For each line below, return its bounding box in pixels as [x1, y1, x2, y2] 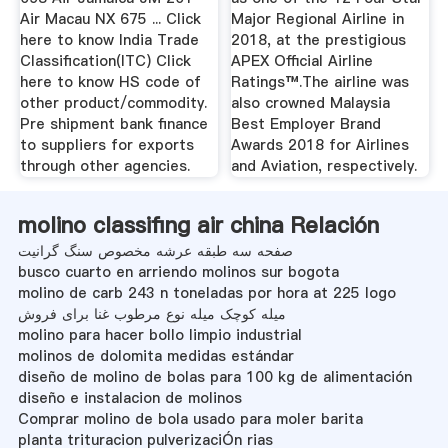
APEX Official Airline [231, 51, 374, 72]
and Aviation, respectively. [231, 156, 418, 177]
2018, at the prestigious [231, 30, 407, 51]
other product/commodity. [19, 93, 207, 114]
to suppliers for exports [19, 135, 194, 156]
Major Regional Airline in [231, 9, 405, 30]
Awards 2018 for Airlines [231, 135, 410, 156]
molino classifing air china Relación [17, 209, 379, 240]
